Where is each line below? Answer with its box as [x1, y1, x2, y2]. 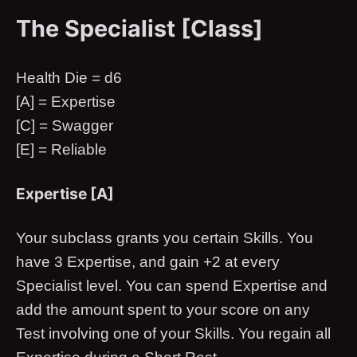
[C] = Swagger [16, 116, 113, 134]
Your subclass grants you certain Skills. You [16, 229, 313, 246]
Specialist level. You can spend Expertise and [16, 277, 328, 294]
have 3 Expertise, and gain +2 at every [16, 253, 280, 270]
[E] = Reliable [16, 140, 107, 158]
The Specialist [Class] [16, 14, 263, 42]
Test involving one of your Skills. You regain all [16, 324, 331, 342]
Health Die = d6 [16, 69, 122, 86]
